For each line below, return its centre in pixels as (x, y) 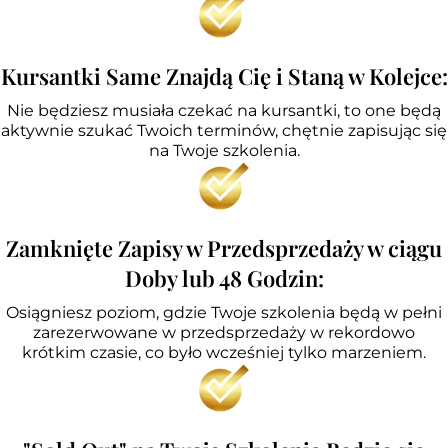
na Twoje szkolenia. (224, 150)
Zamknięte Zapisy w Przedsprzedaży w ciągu (224, 247)
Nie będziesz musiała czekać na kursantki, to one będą (224, 110)
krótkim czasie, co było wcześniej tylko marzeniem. (224, 352)
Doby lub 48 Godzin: (224, 277)
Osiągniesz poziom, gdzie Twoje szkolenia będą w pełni (224, 312)
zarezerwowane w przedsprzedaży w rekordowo (224, 332)
